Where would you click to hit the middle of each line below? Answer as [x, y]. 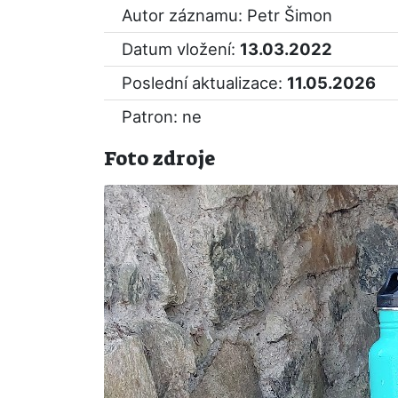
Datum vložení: [181, 49]
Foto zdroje [159, 159]
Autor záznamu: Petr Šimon [227, 15]
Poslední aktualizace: [204, 83]
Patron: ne [162, 116]
